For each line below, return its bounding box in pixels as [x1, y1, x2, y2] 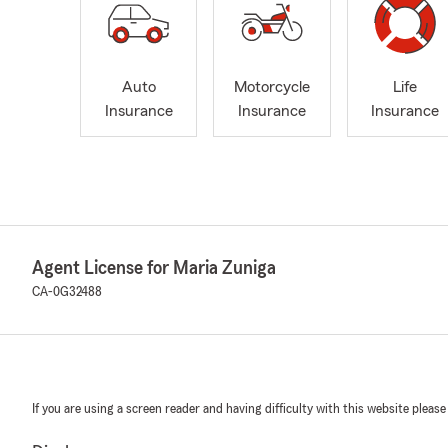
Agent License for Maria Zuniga [32, 258, 276, 279]
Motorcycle [233, 79, 310, 96]
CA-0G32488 [32, 285, 102, 300]
